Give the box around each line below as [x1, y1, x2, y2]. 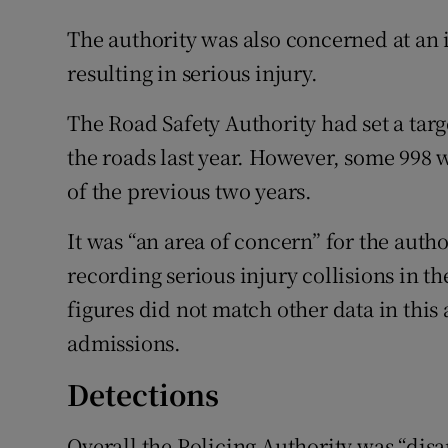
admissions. [67, 328, 182, 358]
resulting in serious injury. [67, 58, 318, 88]
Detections [67, 374, 220, 415]
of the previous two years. [67, 176, 313, 206]
